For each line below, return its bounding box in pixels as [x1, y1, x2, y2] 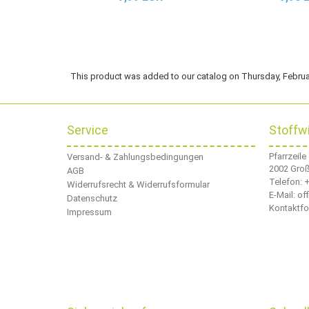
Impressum [67, 207, 112, 217]
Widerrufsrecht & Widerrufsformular [67, 179, 210, 190]
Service [67, 123, 108, 137]
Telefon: [268, 177, 304, 187]
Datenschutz [67, 193, 117, 203]
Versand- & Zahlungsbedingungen [67, 152, 203, 162]
